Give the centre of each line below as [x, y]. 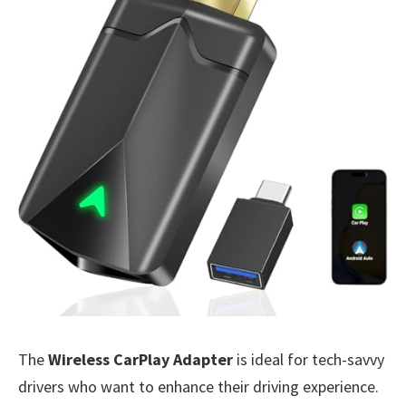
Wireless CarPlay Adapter [140, 360]
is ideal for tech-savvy [309, 360]
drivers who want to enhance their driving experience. [198, 387]
